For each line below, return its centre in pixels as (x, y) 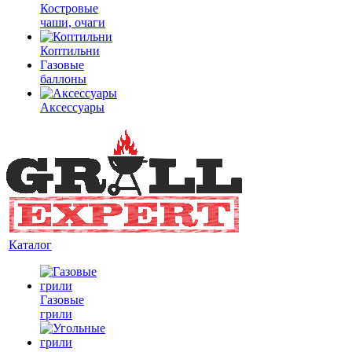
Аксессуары (72, 107)
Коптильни (70, 51)
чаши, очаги (73, 22)
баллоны (63, 79)
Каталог (30, 245)
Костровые (69, 8)
